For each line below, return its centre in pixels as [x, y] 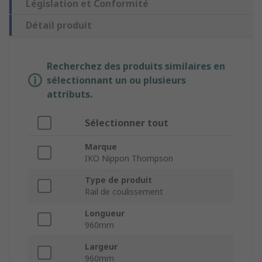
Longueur [105, 213]
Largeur [101, 247]
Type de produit [118, 180]
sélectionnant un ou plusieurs [116, 80]
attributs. [70, 94]
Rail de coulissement [124, 192]
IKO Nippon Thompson [129, 158]
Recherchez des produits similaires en [136, 66]
